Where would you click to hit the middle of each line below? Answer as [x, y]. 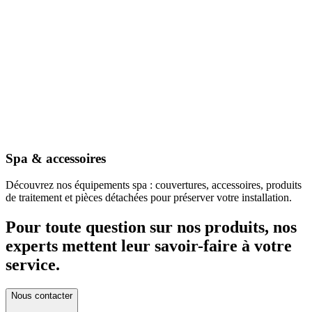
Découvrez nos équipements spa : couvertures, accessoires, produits [154, 185]
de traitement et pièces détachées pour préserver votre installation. [149, 198]
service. [33, 265]
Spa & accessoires [56, 158]
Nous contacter [42, 296]
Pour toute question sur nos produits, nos [151, 227]
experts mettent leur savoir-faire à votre [149, 246]
